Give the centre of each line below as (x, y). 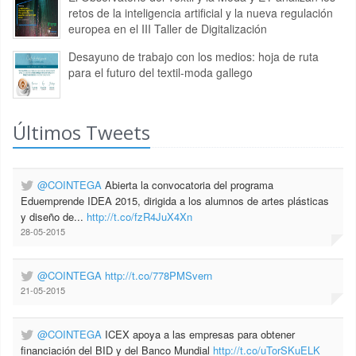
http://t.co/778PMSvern (159, 276)
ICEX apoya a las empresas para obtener (198, 335)
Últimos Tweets (81, 133)
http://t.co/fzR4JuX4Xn (139, 217)
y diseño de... (54, 217)
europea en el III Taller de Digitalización (168, 29)
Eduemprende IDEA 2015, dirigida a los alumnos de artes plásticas (175, 201)
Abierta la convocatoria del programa (188, 185)
